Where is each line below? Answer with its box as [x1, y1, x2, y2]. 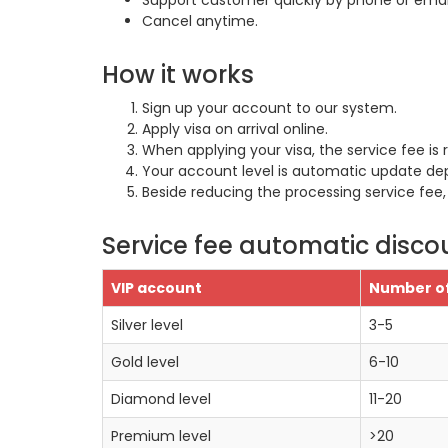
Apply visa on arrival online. [142, 119, 328, 139]
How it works [102, 58, 254, 91]
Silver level [111, 315, 183, 335]
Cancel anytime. [142, 11, 258, 31]
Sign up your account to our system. [142, 98, 397, 118]
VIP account [111, 278, 202, 298]
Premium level [111, 426, 211, 446]
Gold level [111, 352, 179, 372]
